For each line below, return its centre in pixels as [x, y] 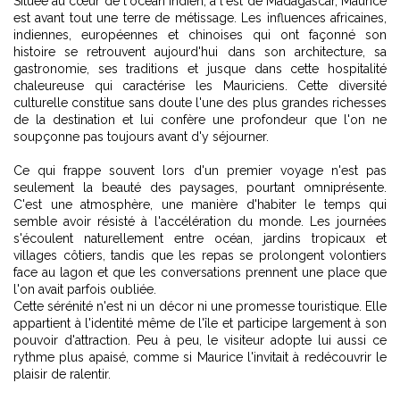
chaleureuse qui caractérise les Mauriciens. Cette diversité [200, 86]
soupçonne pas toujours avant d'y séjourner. [141, 137]
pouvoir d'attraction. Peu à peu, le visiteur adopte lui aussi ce [200, 341]
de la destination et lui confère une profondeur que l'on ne [200, 120]
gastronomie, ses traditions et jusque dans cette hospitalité [200, 69]
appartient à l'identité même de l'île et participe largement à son [200, 324]
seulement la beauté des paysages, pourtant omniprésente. [200, 188]
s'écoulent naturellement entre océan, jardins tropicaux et [200, 239]
